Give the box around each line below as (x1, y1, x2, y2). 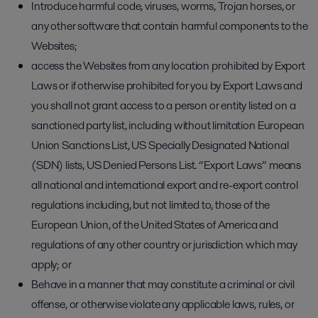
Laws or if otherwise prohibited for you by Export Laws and (31, 77, 302, 94)
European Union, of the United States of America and (31, 216, 278, 233)
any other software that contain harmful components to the (31, 18, 308, 34)
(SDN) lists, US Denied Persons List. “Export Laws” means (31, 157, 302, 173)
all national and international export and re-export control (31, 177, 298, 193)
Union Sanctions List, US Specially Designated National (31, 137, 289, 153)
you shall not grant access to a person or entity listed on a (31, 97, 296, 114)
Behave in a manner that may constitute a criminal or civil (31, 276, 295, 292)
